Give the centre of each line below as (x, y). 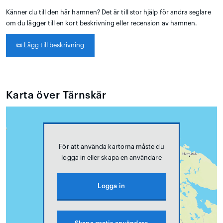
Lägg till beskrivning (54, 45)
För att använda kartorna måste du (111, 146)
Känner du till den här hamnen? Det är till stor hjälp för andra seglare (109, 12)
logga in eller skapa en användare (111, 157)
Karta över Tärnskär (56, 95)
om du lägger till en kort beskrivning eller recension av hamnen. (102, 23)
